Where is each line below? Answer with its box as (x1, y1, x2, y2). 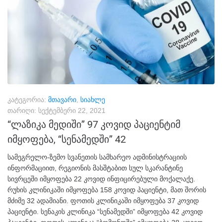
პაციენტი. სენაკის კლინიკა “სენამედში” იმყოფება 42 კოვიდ (7, 208, 203, 216)
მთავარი (48, 96, 76, 104)
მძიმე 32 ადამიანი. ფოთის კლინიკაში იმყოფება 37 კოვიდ (7, 197, 199, 205)
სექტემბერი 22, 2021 (38, 107, 106, 115)
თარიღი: (7, 107, 38, 115)
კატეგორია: (7, 96, 48, 104)
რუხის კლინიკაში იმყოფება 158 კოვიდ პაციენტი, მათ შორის (7, 186, 206, 194)
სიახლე (80, 96, 105, 104)
